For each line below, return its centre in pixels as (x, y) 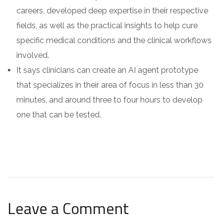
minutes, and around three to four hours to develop (110, 100)
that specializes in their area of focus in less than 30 (110, 85)
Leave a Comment (68, 208)
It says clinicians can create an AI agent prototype (107, 70)
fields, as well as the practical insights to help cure (107, 25)
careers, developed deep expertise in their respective (112, 10)
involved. (33, 55)
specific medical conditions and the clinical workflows (114, 40)
